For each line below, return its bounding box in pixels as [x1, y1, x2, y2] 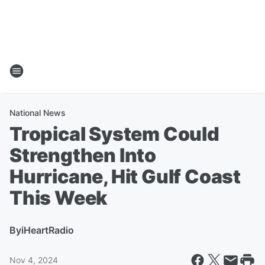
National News [9, 108, 66, 118]
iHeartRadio [21, 224, 74, 236]
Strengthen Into [9, 144, 157, 167]
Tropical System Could [9, 122, 219, 146]
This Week [9, 186, 108, 209]
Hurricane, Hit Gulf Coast [9, 165, 241, 188]
